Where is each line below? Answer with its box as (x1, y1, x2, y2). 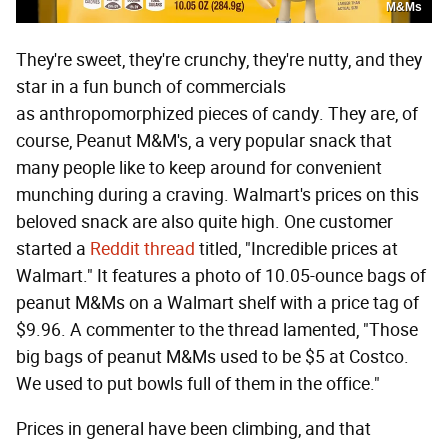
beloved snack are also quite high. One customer (16, 210, 393, 233)
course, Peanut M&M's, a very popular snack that (16, 129, 392, 152)
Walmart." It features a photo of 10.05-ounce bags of (16, 264, 426, 287)
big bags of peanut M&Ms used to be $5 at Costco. (16, 345, 409, 368)
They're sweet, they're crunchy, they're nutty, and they (16, 48, 422, 71)
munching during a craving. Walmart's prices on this (16, 183, 419, 206)
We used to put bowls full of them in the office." (16, 372, 380, 395)
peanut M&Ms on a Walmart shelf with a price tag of (16, 291, 419, 314)
